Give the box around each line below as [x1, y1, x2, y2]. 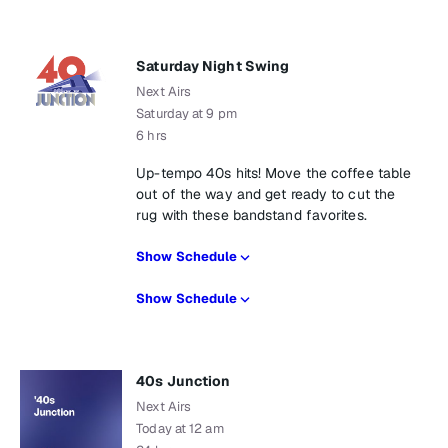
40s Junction [136, 372, 231, 390]
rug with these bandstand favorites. [136, 206, 367, 224]
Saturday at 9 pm [136, 105, 237, 122]
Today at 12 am [136, 420, 224, 437]
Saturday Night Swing [136, 57, 290, 75]
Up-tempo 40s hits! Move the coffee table [136, 164, 412, 182]
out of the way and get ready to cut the [136, 185, 396, 203]
